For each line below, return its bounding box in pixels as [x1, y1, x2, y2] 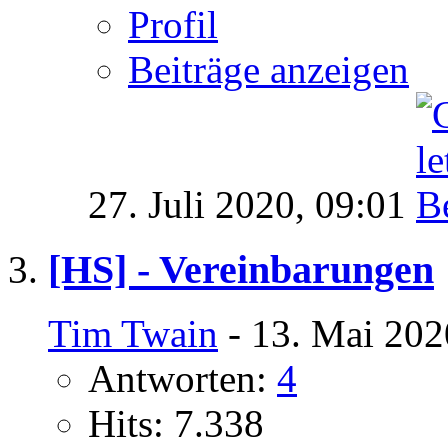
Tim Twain [48, 312, 218, 356]
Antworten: [88, 357, 277, 401]
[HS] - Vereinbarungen [48, 246, 434, 292]
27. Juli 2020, [88, 183, 315, 227]
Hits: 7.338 [88, 402, 264, 446]
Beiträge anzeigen [128, 48, 409, 92]
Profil [128, 3, 218, 47]
